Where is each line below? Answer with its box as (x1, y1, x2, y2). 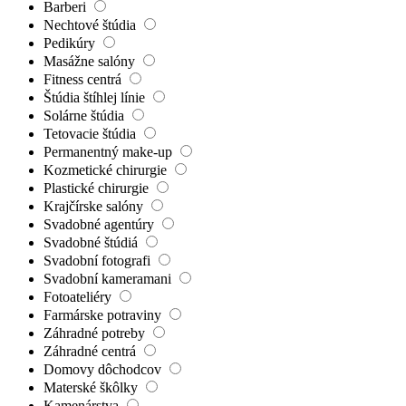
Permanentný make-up (43, 144, 176, 160)
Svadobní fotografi (43, 253, 154, 269)
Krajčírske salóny (43, 198, 147, 215)
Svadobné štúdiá (43, 235, 141, 251)
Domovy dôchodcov (43, 362, 165, 378)
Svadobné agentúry (43, 217, 158, 233)
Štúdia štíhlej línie (43, 90, 149, 106)
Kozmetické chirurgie (43, 162, 170, 179)
